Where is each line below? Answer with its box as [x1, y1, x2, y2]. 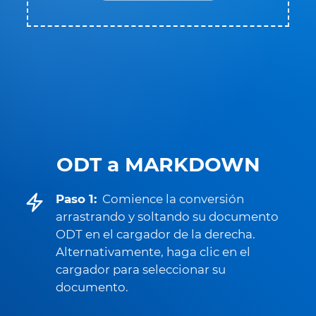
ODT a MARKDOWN [56, 152, 260, 176]
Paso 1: [56, 192, 97, 206]
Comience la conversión [102, 192, 244, 206]
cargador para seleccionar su [56, 262, 226, 276]
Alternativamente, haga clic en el [56, 245, 250, 259]
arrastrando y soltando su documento [56, 209, 279, 224]
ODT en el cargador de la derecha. [56, 227, 255, 241]
